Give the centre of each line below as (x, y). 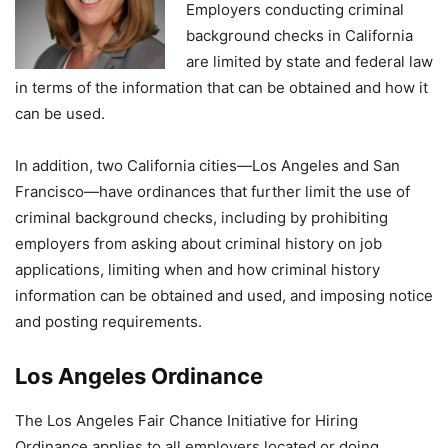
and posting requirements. (108, 321)
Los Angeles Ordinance (139, 376)
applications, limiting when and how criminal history (197, 269)
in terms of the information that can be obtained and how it (221, 87)
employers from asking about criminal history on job (198, 243)
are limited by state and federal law (309, 61)
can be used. (60, 113)
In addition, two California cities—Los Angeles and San (207, 165)
